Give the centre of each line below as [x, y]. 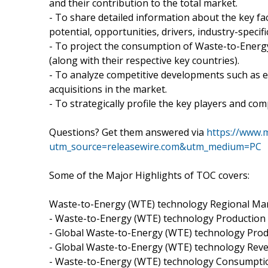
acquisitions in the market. [108, 89]
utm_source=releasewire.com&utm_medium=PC [155, 146]
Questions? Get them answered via [128, 132]
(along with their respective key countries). [144, 60]
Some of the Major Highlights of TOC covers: [149, 175]
